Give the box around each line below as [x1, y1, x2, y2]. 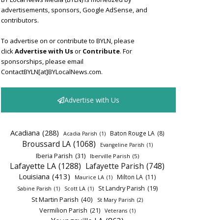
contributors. [1, 16, 39, 25]
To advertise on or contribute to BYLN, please [1, 36, 135, 45]
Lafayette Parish [85, 161, 144, 171]
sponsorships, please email [1, 57, 83, 66]
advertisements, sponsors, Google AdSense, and [1, 5, 147, 14]
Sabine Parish [17, 185, 52, 192]
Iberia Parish [35, 151, 73, 160]
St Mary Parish [97, 196, 135, 203]
